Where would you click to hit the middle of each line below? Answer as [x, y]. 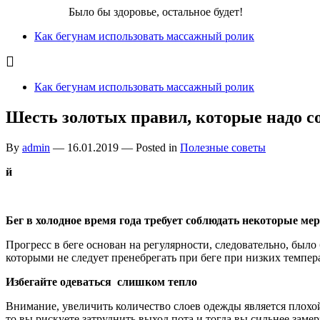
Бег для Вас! [37, 12]
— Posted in [149, 147]
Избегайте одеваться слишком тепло [101, 281]
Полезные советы [223, 147]
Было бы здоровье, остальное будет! [156, 12]
